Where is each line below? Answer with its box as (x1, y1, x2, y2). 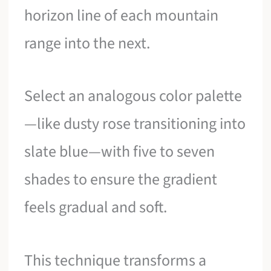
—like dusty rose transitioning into (24, 113, 246, 135)
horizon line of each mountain (24, 4, 219, 27)
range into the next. (24, 31, 151, 54)
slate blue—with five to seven (24, 140, 215, 163)
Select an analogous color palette (24, 85, 243, 108)
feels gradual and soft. (24, 196, 168, 219)
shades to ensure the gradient (24, 168, 218, 191)
